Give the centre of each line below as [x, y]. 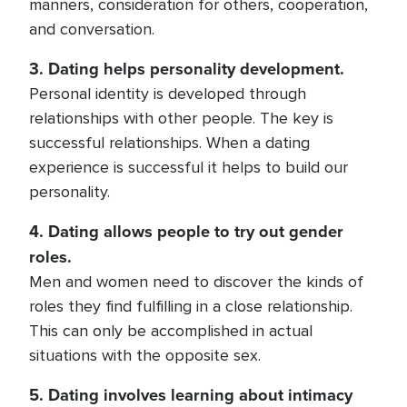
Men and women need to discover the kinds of [196, 282]
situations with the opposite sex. [145, 355]
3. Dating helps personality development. [187, 69]
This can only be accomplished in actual [171, 331]
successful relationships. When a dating [169, 143]
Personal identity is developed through [168, 94]
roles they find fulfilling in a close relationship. [191, 306]
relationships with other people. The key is [181, 118]
